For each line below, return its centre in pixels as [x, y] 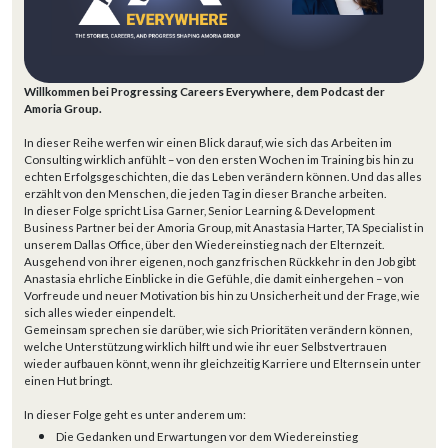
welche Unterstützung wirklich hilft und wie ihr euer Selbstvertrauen [205, 346]
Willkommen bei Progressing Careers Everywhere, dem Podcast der [204, 91]
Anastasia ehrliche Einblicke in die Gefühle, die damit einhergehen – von [214, 278]
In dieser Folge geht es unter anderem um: [135, 414]
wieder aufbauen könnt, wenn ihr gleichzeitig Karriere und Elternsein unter [222, 363]
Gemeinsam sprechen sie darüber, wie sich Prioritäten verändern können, [218, 329]
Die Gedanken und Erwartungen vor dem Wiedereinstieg [207, 436]
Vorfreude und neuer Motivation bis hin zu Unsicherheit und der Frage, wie [222, 295]
